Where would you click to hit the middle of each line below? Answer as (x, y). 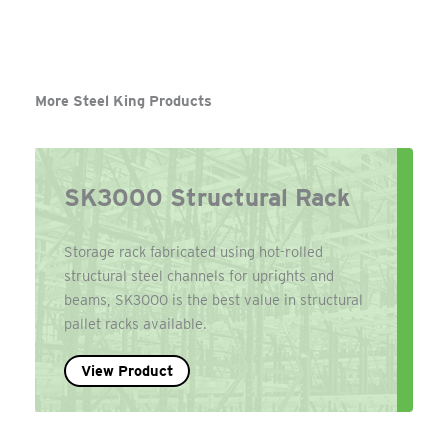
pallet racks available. (136, 323)
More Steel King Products (123, 101)
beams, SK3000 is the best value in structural (214, 299)
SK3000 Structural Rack (207, 197)
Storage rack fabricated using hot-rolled (194, 251)
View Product (127, 371)
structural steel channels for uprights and (199, 275)
